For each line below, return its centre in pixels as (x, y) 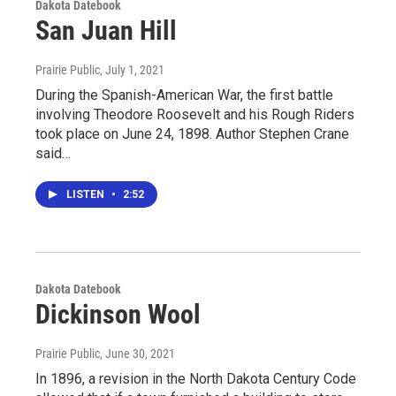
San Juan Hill (106, 30)
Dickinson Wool (118, 314)
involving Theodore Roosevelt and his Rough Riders (195, 114)
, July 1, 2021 (132, 70)
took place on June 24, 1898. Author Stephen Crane (192, 134)
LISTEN (87, 194)
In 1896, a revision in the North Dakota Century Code (196, 379)
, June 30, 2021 (137, 354)
